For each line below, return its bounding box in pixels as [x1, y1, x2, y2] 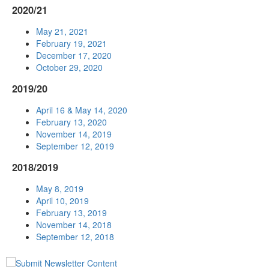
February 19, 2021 [36, 37, 107, 50]
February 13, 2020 [36, 116, 107, 128]
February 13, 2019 [36, 206, 107, 219]
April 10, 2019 [36, 194, 89, 207]
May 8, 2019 [36, 182, 83, 195]
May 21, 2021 [36, 25, 88, 38]
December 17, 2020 [36, 49, 112, 62]
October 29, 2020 [36, 61, 103, 74]
